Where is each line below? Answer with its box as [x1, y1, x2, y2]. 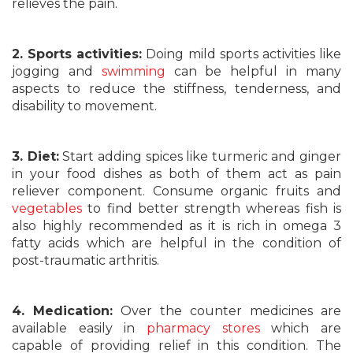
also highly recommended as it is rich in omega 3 [12, 218, 341, 233]
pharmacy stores [147, 321, 260, 336]
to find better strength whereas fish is [82, 201, 341, 216]
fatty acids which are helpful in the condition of [12, 236, 341, 251]
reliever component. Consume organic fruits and [12, 184, 341, 199]
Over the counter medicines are [113, 303, 341, 318]
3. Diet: [12, 149, 59, 164]
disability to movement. [12, 98, 157, 113]
